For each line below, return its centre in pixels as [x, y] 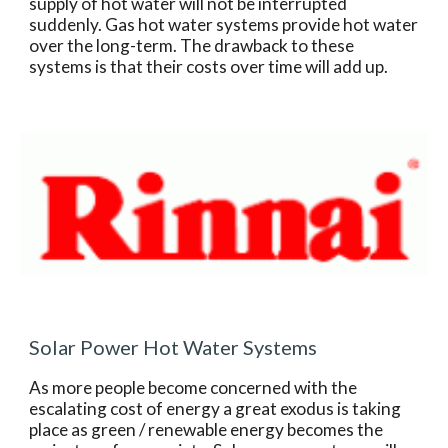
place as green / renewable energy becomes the [206, 429]
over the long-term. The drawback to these [192, 45]
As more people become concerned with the [193, 387]
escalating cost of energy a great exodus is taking [215, 408]
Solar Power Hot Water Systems [173, 347]
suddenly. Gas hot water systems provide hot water [224, 24]
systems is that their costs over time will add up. [209, 66]
